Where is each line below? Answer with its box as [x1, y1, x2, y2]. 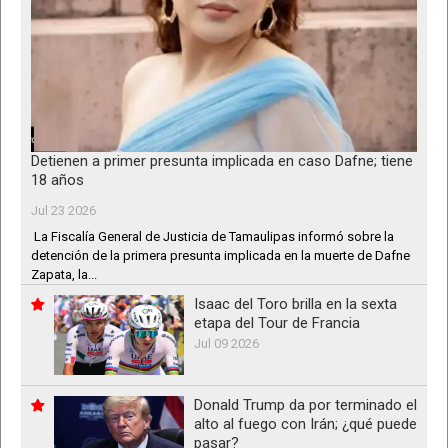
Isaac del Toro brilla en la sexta [194, 295, 397, 314]
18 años [31, 171, 84, 190]
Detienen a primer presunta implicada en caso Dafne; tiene [31, 152, 413, 171]
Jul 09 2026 [194, 336, 259, 352]
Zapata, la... [31, 267, 97, 283]
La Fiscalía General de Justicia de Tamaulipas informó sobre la [31, 229, 394, 245]
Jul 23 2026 [31, 203, 96, 219]
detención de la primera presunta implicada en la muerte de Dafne [31, 248, 410, 264]
